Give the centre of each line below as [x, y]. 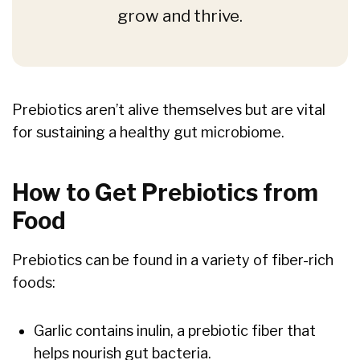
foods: [34, 283]
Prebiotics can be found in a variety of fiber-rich [173, 260]
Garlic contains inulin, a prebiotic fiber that [175, 331]
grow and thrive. [180, 16]
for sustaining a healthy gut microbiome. [148, 133]
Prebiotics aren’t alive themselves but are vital [169, 110]
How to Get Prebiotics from [165, 193]
